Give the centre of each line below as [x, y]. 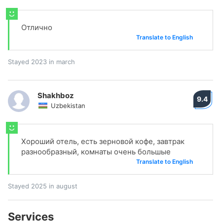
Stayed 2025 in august [43, 186]
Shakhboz [56, 95]
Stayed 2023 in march [41, 62]
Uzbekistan [68, 106]
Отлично [37, 27]
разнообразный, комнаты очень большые [96, 152]
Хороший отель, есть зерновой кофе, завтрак [103, 141]
